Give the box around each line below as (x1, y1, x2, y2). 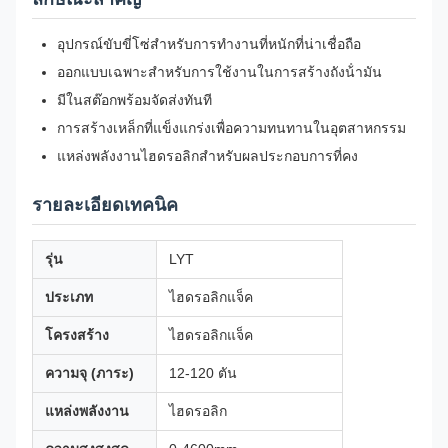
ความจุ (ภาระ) (45, 365, 134, 381)
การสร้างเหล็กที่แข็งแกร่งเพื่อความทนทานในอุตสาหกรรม (57, 120, 406, 136)
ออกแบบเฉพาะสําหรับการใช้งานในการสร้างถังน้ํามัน (57, 64, 382, 80)
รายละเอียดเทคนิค (32, 195, 178, 215)
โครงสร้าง (45, 327, 109, 343)
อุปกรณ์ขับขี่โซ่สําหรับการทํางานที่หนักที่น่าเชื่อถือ (57, 36, 361, 52)
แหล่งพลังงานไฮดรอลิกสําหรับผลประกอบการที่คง (57, 148, 358, 164)
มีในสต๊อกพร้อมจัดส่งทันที (57, 92, 212, 108)
